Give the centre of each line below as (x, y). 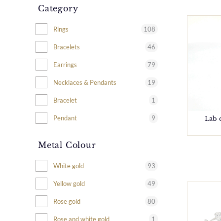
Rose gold (67, 201)
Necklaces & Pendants (85, 82)
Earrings (65, 64)
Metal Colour (67, 145)
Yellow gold (69, 183)
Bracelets (67, 47)
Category (58, 8)
